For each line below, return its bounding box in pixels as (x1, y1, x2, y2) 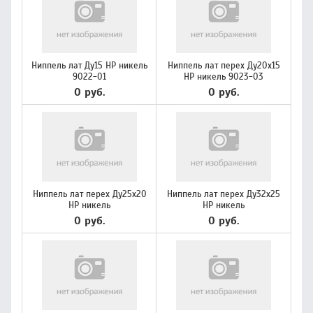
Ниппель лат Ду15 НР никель (31, 60, 147, 71)
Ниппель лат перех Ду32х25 (167, 189, 280, 200)
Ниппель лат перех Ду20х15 (167, 60, 280, 71)
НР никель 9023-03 (184, 71, 263, 82)
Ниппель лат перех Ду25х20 (32, 189, 147, 200)
